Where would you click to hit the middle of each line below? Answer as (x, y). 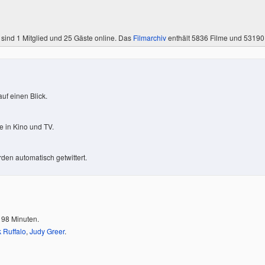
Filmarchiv (150, 38)
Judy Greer (47, 231)
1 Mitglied (32, 38)
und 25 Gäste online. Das (91, 38)
